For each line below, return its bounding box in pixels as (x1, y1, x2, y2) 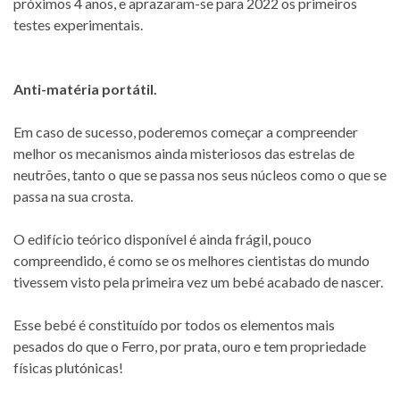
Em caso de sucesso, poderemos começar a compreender (13, 123, 358, 141)
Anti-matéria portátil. (13, 80, 157, 98)
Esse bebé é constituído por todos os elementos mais (13, 316, 335, 334)
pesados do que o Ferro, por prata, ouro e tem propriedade (13, 337, 366, 355)
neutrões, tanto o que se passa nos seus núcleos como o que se (13, 166, 387, 184)
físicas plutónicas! (13, 359, 123, 377)
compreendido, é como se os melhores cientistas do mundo (13, 252, 370, 270)
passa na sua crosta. (13, 187, 133, 205)
